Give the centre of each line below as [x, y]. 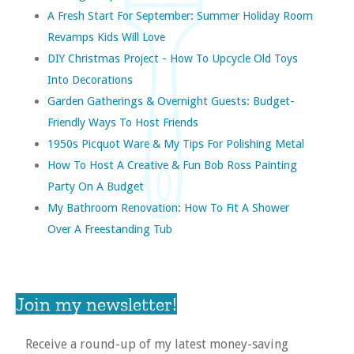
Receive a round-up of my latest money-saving [157, 344]
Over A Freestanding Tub [110, 228]
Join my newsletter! [96, 303]
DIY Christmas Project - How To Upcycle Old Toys [173, 58]
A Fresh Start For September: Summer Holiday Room [180, 15]
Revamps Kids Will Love [106, 36]
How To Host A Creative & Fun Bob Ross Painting [172, 164]
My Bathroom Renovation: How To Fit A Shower [168, 207]
